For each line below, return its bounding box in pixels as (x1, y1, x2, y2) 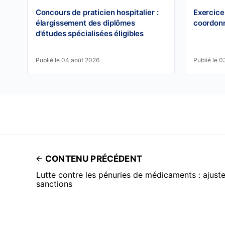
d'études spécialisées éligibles (35, 29, 144, 39)
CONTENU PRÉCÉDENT (45, 154, 142, 164)
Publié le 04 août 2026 (35, 56, 99, 64)
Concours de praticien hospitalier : (35, 8, 159, 18)
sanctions (36, 179, 72, 189)
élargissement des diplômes (35, 18, 135, 28)
